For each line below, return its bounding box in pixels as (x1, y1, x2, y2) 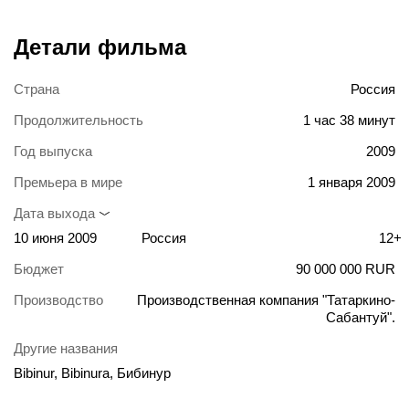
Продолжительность (14, 112, 143, 129)
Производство (14, 292, 103, 309)
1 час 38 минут (303, 112, 395, 129)
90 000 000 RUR (296, 261, 395, 278)
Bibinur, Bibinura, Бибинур (14, 365, 171, 382)
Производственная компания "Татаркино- (137, 292, 395, 309)
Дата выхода (14, 205, 95, 222)
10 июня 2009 (14, 230, 97, 246)
